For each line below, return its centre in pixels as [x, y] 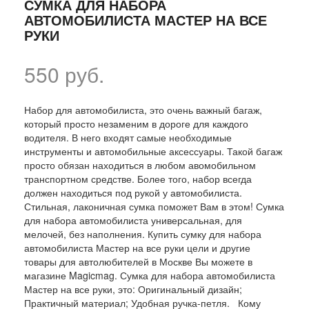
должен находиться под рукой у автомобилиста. [133, 192]
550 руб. [64, 74]
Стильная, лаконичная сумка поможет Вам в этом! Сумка [154, 206]
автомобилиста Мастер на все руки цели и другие [137, 247]
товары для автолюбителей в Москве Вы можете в [138, 261]
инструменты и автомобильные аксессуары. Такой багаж [153, 151]
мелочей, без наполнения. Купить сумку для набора [143, 233]
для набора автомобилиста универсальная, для [133, 220]
